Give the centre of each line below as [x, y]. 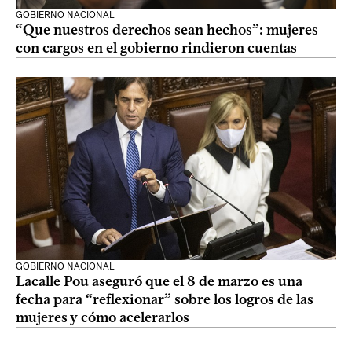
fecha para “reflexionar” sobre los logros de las [165, 299]
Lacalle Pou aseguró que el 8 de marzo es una [159, 281]
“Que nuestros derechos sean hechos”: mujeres [167, 30]
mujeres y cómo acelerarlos [103, 317]
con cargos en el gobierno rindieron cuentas [156, 48]
